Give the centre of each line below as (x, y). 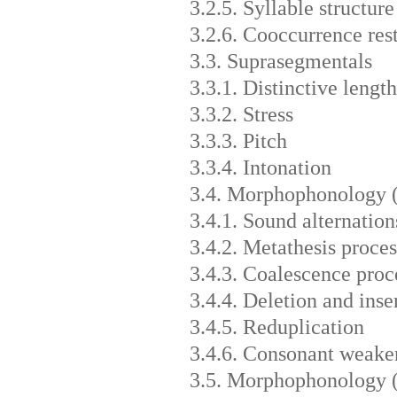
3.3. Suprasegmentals (280, 61)
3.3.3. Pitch (238, 140)
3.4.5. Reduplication (276, 327)
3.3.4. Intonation (260, 167)
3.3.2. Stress (241, 114)
